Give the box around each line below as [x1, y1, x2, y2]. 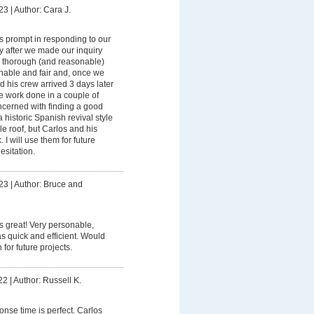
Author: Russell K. [13, 275, 81, 286]
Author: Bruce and [13, 179, 83, 189]
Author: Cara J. [13, 4, 71, 15]
